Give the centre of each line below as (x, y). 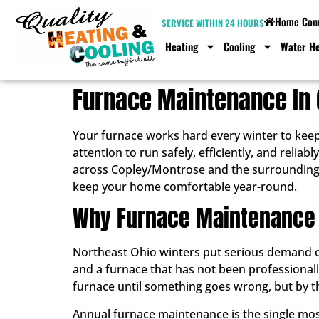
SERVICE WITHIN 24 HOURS (213, 23)
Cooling (239, 46)
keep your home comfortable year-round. (185, 187)
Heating (182, 46)
